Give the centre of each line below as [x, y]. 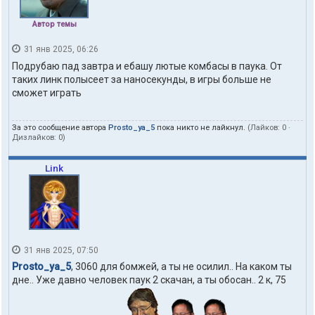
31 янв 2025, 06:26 [60, 50]
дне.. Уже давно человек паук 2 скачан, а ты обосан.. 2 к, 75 [149, 280]
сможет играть [47, 92]
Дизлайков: [35, 137]
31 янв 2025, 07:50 [60, 250]
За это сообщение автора [60, 127]
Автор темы [54, 25]
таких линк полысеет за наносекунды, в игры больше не [142, 79]
